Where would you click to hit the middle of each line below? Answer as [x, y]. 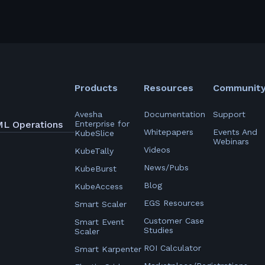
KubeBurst [96, 169]
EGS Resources [174, 203]
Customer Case [174, 221]
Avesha [88, 114]
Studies [159, 230]
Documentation [174, 114]
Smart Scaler [101, 204]
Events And [235, 132]
